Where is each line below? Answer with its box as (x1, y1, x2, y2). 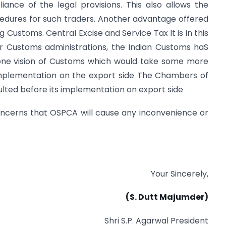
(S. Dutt (126, 191, 159, 203)
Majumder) (159, 191, 208, 203)
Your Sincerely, (151, 167, 208, 180)
